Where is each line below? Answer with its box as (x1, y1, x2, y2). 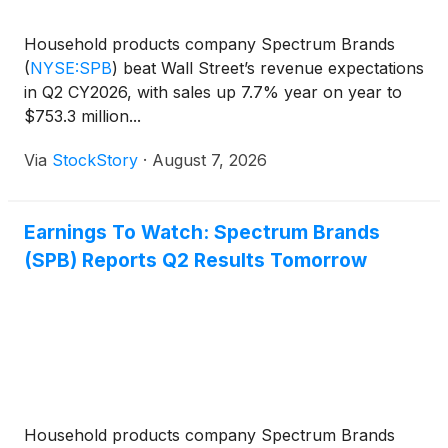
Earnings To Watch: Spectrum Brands (24, 220, 380, 245)
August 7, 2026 (152, 150, 267, 171)
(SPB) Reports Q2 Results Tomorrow (24, 248, 367, 273)
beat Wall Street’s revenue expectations (118, 58, 424, 79)
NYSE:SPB (30, 58, 112, 79)
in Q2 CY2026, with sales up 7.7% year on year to (24, 82, 402, 103)
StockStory (52, 150, 138, 171)
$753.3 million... (24, 106, 141, 127)
